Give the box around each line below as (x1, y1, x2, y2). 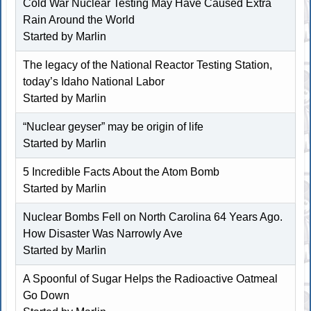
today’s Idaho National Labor (23, 75, 165, 87)
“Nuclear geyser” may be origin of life (23, 120, 204, 133)
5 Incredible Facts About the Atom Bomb (23, 165, 220, 178)
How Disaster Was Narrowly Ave (23, 227, 183, 239)
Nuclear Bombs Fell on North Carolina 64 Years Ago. (23, 210, 283, 223)
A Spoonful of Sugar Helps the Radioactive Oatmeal (23, 272, 278, 285)
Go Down (23, 289, 70, 301)
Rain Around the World (23, 13, 135, 26)
